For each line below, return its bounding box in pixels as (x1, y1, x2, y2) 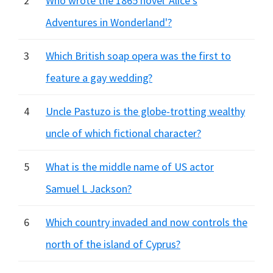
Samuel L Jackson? (46, 182, 132, 196)
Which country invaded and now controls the (46, 215, 247, 229)
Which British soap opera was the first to (46, 49, 231, 63)
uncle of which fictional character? (46, 126, 201, 140)
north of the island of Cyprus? (46, 237, 180, 251)
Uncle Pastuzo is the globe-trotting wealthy (46, 104, 245, 118)
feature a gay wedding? (46, 71, 152, 85)
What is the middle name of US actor (46, 160, 214, 174)
